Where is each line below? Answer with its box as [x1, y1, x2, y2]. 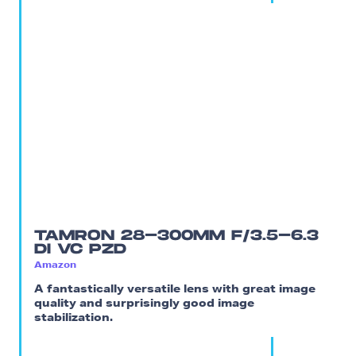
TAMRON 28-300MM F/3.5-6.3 [34, 227, 319, 245]
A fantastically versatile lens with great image [34, 281, 315, 295]
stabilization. [34, 310, 113, 323]
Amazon [34, 257, 76, 270]
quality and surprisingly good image [34, 296, 254, 309]
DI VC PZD [34, 241, 126, 258]
